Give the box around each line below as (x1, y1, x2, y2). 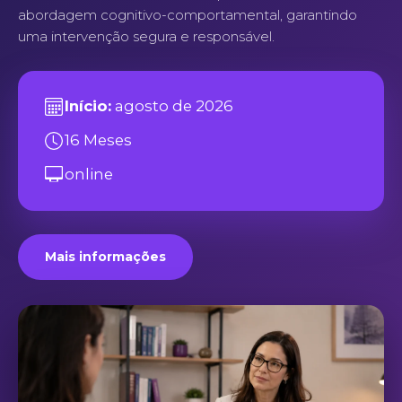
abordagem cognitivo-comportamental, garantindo (18, 5, 357, 23)
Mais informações (45, 248, 166, 265)
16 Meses (65, 131, 132, 150)
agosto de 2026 (111, 97, 233, 116)
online (65, 165, 113, 184)
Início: (65, 97, 111, 116)
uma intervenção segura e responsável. (18, 27, 275, 45)
